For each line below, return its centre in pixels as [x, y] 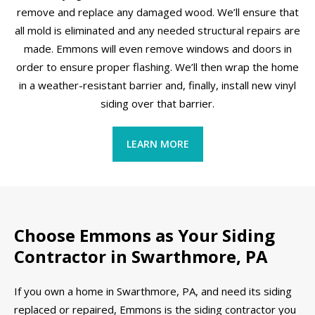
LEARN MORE [157, 143]
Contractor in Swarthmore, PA [141, 257]
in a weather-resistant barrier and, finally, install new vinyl [157, 85]
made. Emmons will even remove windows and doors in [157, 48]
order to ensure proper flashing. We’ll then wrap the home [157, 66]
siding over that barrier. [157, 103]
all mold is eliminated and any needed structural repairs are [157, 30]
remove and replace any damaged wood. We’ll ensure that [157, 12]
